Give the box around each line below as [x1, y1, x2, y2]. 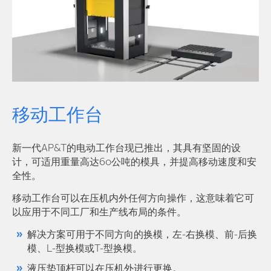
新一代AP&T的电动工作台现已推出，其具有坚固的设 [12, 143, 241, 154]
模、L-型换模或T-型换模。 [27, 244, 142, 254]
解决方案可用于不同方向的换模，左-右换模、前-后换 [27, 230, 257, 240]
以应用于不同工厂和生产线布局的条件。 [12, 207, 186, 218]
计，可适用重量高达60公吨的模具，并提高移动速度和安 [12, 157, 256, 168]
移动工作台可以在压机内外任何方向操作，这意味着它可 [12, 194, 254, 204]
